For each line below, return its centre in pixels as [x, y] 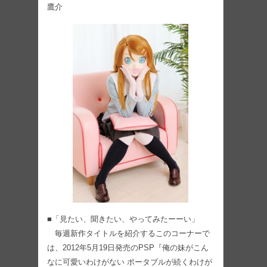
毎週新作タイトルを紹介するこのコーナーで [128, 233]
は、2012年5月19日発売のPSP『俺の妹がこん [128, 248]
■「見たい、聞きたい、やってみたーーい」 [123, 219]
